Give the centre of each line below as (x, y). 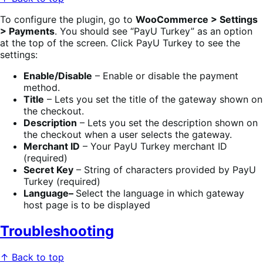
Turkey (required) (62, 182)
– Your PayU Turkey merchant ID (154, 146)
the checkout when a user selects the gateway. (128, 135)
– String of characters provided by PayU (165, 170)
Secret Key (48, 170)
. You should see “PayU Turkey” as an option (154, 31)
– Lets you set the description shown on (167, 123)
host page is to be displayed (87, 205)
